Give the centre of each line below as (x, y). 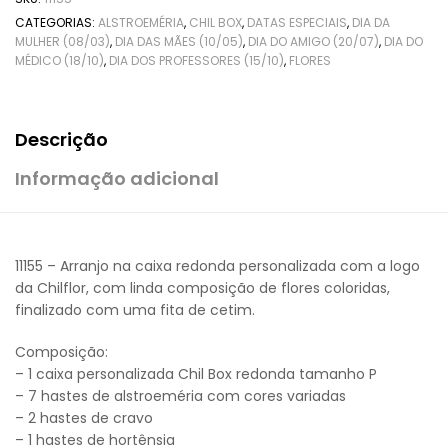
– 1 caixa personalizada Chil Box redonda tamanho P (196, 374)
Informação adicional (117, 179)
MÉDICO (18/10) (59, 60)
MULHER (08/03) (62, 41)
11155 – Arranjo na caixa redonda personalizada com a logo (217, 266)
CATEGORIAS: (56, 22)
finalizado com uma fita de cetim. (135, 310)
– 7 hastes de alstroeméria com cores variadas (180, 396)
